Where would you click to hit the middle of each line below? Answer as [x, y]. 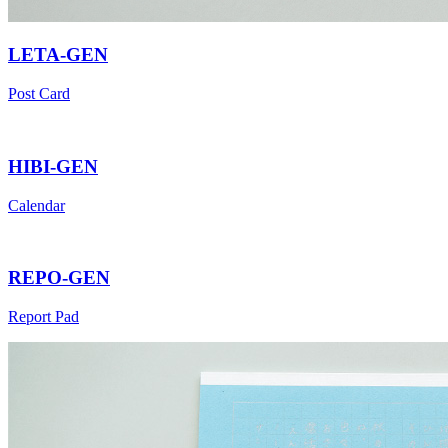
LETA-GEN [58, 55]
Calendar [36, 205]
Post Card [39, 94]
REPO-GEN [59, 278]
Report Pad [43, 316]
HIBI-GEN [53, 166]
